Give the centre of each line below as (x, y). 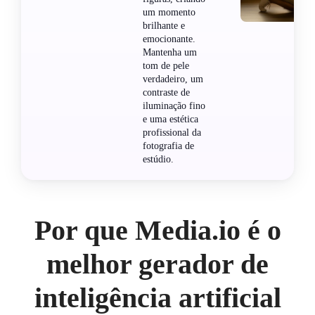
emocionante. (169, 39)
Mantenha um (170, 52)
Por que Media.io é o (157, 230)
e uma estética (171, 119)
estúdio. (158, 159)
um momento (169, 12)
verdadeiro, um (173, 79)
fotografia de (168, 146)
